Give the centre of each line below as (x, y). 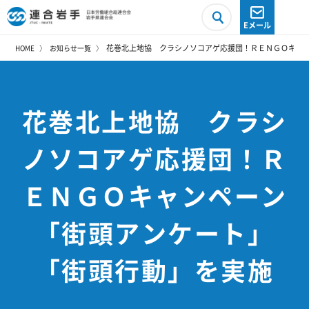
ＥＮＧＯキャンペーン (154, 195)
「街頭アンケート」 (154, 232)
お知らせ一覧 (71, 48)
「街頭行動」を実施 (154, 270)
